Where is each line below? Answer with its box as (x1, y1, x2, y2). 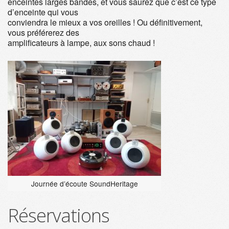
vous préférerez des (8, 27, 79, 38)
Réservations (8, 203, 109, 228)
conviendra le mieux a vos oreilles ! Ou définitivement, (8, 16, 202, 28)
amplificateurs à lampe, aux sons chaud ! (8, 37, 155, 49)
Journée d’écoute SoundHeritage (31, 178, 138, 189)
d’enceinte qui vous (8, 6, 78, 18)
